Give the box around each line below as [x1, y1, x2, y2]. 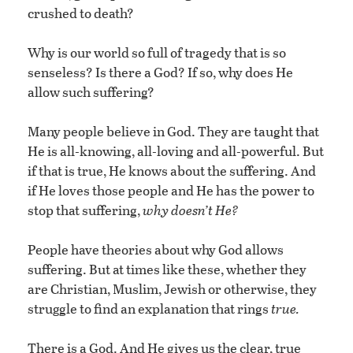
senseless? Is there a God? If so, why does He [28, 62, 293, 83]
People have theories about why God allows [28, 240, 284, 260]
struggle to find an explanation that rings [28, 299, 271, 319]
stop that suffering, [28, 200, 143, 221]
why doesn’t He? [143, 200, 239, 221]
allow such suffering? [28, 82, 154, 102]
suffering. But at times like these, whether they [28, 259, 307, 280]
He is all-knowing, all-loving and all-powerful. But [28, 141, 324, 162]
